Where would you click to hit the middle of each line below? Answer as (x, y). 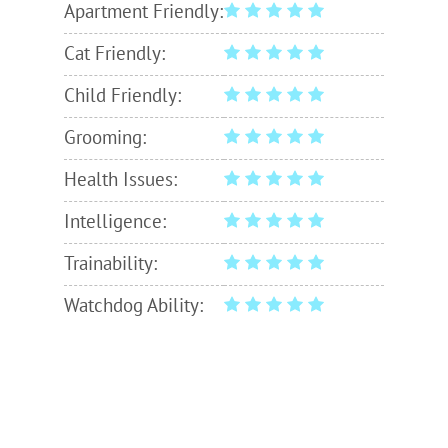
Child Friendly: (122, 96)
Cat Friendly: (114, 54)
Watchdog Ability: (133, 306)
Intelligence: (115, 222)
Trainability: (110, 264)
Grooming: (105, 138)
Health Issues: (120, 180)
